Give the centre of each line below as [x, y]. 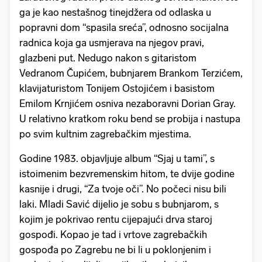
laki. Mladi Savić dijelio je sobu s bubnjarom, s [119, 204]
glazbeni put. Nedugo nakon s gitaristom [108, 58]
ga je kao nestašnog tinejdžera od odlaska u [115, 12]
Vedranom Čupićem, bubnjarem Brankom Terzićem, [131, 73]
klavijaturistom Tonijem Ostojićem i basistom [117, 88]
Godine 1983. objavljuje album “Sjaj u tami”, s [117, 158]
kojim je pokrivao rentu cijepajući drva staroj [116, 219]
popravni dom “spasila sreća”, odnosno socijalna [124, 27]
